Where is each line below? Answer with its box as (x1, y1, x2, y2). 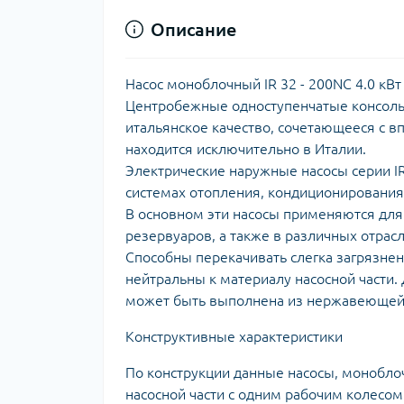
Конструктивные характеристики (125, 327, 343, 344)
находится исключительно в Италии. (125, 140, 366, 157)
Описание (151, 18, 236, 40)
